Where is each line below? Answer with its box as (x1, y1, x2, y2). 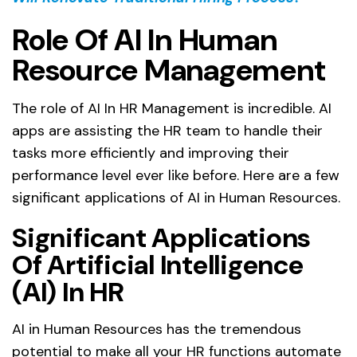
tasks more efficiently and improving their (12, 143, 289, 163)
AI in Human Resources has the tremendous (12, 320, 301, 339)
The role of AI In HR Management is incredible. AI (12, 99, 331, 119)
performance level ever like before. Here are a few (12, 166, 339, 186)
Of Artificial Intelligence (12, 247, 304, 284)
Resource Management (12, 50, 326, 91)
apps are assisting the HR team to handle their (12, 121, 323, 141)
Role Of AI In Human (12, 20, 277, 61)
